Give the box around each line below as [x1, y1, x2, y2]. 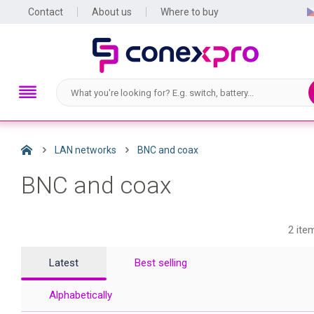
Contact [28, 6, 63, 18]
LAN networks [55, 144, 116, 156]
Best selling [135, 257, 187, 269]
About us [92, 6, 132, 18]
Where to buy [161, 6, 219, 18]
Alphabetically [49, 289, 112, 301]
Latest [49, 257, 78, 269]
